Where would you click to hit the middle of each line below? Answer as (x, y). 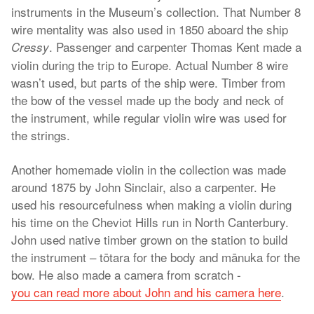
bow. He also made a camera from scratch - (126, 274)
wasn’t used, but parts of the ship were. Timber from (148, 82)
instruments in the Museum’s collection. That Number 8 (156, 12)
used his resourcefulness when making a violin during (151, 204)
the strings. (41, 135)
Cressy (30, 47)
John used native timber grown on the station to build (149, 239)
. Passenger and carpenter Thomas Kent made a (175, 47)
